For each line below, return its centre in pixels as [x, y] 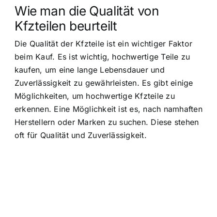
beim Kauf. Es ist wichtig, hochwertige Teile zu [102, 56]
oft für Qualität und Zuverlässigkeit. [81, 135]
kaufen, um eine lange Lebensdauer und [90, 70]
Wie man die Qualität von [87, 10]
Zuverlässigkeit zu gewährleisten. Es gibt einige [104, 83]
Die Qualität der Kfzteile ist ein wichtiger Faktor [103, 43]
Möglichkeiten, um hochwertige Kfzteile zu [95, 96]
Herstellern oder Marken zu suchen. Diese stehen [107, 122]
